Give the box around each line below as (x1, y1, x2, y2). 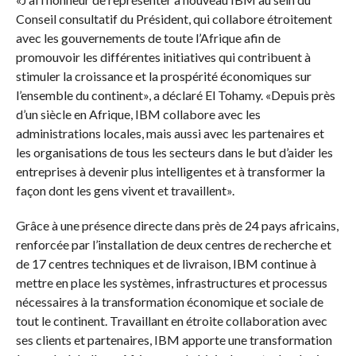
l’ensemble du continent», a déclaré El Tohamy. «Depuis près (15, 87, 335, 103)
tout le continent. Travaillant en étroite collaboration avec (15, 313, 327, 329)
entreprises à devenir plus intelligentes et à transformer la (15, 164, 325, 180)
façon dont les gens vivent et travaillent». (15, 183, 234, 199)
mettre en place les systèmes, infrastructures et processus (15, 275, 327, 291)
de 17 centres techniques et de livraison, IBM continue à (15, 256, 316, 272)
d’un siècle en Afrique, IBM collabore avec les (15, 106, 261, 122)
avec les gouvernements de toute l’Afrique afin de (15, 30, 281, 46)
